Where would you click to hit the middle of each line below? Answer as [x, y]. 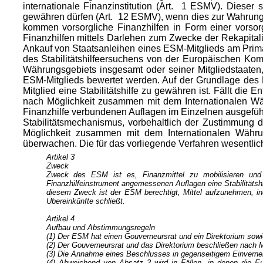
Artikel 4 [60, 219]
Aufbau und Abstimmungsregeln [100, 227]
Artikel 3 [60, 157]
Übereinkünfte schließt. [85, 201]
